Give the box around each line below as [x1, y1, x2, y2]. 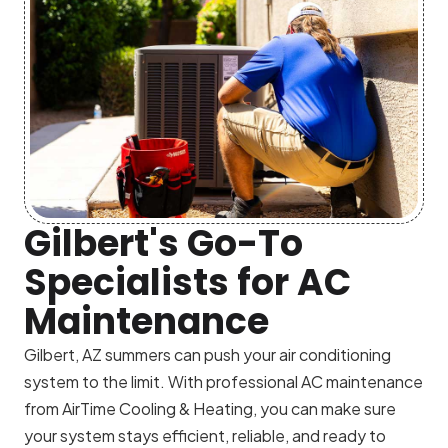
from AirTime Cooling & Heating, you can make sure [24, 398, 396, 420]
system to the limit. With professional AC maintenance [24, 371, 423, 393]
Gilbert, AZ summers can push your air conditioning [24, 344, 391, 366]
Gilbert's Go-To [24, 218, 303, 270]
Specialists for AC [24, 257, 351, 309]
